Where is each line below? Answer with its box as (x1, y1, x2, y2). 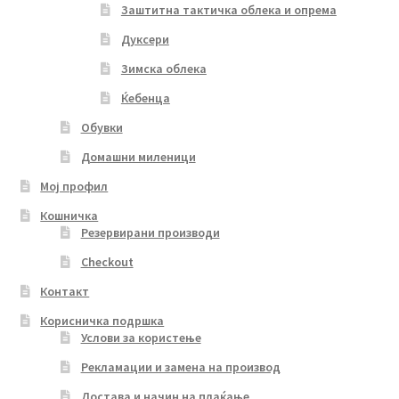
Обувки (80, 118, 123, 135)
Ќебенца (120, 89, 170, 106)
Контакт (40, 282, 90, 299)
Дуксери (120, 30, 169, 47)
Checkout (80, 253, 134, 270)
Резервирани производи (80, 224, 220, 240)
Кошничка (40, 207, 99, 224)
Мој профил (40, 177, 109, 194)
